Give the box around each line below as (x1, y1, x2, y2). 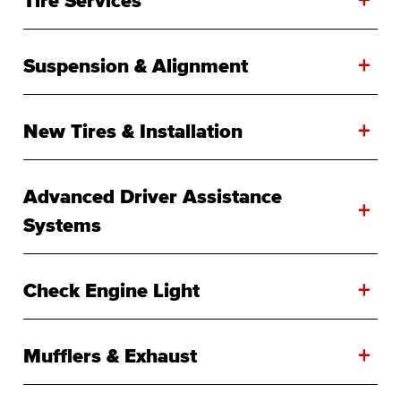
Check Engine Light (23, 278, 200, 301)
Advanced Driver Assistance (23, 184, 282, 207)
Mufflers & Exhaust (23, 344, 197, 366)
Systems (23, 213, 101, 235)
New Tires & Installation (23, 119, 243, 141)
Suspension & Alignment (23, 54, 248, 76)
